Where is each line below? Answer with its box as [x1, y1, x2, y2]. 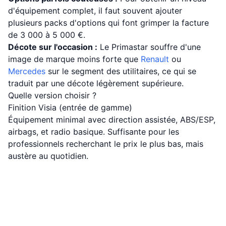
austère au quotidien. [8, 151, 88, 161]
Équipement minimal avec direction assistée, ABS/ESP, [8, 115, 215, 125]
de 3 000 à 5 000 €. [8, 30, 85, 40]
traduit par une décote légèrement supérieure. [8, 78, 184, 88]
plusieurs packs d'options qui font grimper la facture [8, 18, 209, 28]
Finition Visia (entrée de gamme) [8, 102, 132, 112]
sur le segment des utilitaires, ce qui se [45, 66, 196, 76]
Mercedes [8, 66, 45, 76]
